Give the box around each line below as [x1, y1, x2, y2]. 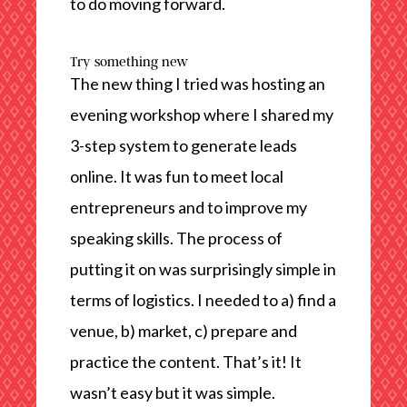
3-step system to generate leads [69, 135, 297, 155]
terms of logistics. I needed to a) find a [69, 290, 336, 310]
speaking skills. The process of [69, 228, 283, 248]
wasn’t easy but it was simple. [69, 382, 275, 402]
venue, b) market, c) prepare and [69, 321, 297, 341]
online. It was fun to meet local [69, 166, 283, 186]
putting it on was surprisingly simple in [69, 259, 336, 279]
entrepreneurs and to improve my [69, 197, 307, 217]
